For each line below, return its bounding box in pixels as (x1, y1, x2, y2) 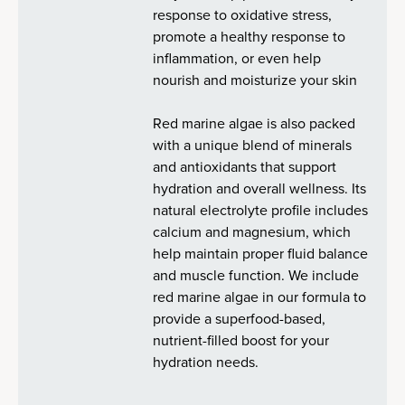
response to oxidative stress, (153, 5, 333, 25)
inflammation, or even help (153, 48, 322, 69)
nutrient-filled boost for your (153, 330, 330, 351)
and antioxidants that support (153, 156, 337, 177)
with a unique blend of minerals (153, 135, 353, 155)
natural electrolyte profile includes (153, 200, 369, 221)
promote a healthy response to (153, 26, 346, 47)
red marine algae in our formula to (153, 287, 367, 307)
